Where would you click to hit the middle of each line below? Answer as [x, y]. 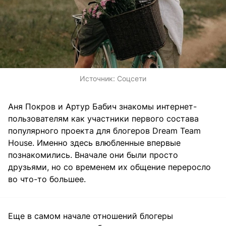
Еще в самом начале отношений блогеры [91, 216]
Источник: [98, 79]
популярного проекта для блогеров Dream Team [104, 131]
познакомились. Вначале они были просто [93, 155]
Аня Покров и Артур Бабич [64, 107]
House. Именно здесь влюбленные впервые [94, 143]
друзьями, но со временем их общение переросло [109, 167]
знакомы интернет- [158, 107]
